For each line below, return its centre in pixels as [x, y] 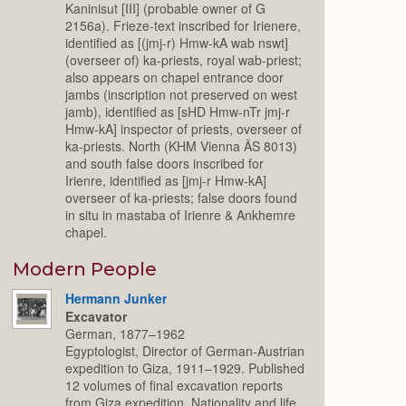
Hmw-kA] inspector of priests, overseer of [184, 129]
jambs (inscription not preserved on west [182, 95]
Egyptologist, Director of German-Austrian [185, 351]
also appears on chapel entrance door [175, 77]
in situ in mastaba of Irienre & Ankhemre [181, 215]
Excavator [97, 317]
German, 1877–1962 [126, 334]
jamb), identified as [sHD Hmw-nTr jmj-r [178, 112]
